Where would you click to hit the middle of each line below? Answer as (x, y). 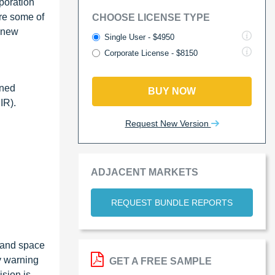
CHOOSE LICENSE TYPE (151, 17)
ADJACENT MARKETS (145, 172)
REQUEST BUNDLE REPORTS (172, 202)
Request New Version (168, 123)
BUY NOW (172, 91)
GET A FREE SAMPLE (159, 261)
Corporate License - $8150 (151, 53)
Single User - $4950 (139, 37)
